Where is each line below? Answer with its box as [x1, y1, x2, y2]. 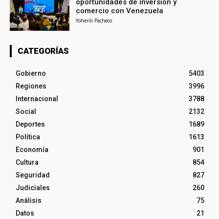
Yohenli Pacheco [76, 17, 112, 24]
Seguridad [16, 171, 50, 179]
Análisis [16, 197, 42, 205]
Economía [16, 146, 48, 154]
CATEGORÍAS [18, 46, 69, 56]
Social [16, 108, 36, 116]
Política [16, 133, 40, 141]
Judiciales [16, 184, 50, 192]
